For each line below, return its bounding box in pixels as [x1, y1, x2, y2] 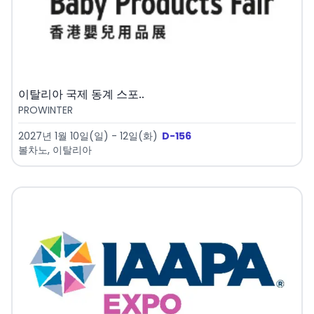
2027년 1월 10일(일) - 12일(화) [18, 128, 158, 143]
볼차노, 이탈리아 [18, 142, 92, 157]
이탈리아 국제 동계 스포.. [18, 86, 144, 102]
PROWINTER [18, 102, 73, 117]
